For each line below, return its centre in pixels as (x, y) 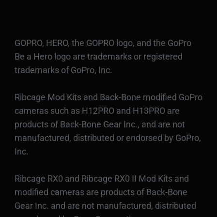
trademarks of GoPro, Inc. (63, 70)
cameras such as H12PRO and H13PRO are (97, 111)
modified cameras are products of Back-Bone (101, 192)
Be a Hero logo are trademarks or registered (99, 57)
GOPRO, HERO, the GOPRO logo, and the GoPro (103, 43)
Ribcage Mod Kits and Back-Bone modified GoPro (108, 97)
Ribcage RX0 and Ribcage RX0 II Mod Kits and (102, 179)
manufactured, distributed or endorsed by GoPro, (108, 138)
